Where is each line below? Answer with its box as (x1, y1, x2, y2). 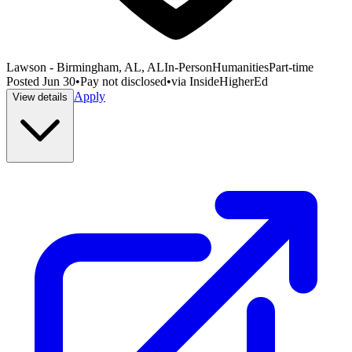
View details (13, 91, 68, 104)
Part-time (269, 60, 313, 75)
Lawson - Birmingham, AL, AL (6, 60, 164, 75)
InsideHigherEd (189, 75, 268, 89)
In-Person (164, 60, 212, 75)
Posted (6, 75, 42, 89)
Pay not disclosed (80, 75, 167, 89)
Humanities (212, 60, 269, 75)
